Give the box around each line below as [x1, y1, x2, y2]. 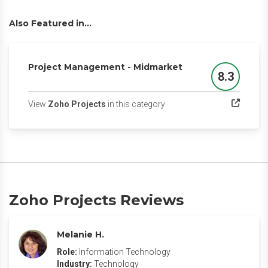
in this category [106, 99, 165, 109]
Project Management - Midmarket [28, 62, 182, 72]
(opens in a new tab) [165, 99, 240, 108]
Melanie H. [57, 229, 104, 240]
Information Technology [79, 247, 170, 257]
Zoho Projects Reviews [9, 191, 184, 209]
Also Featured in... [9, 18, 92, 29]
